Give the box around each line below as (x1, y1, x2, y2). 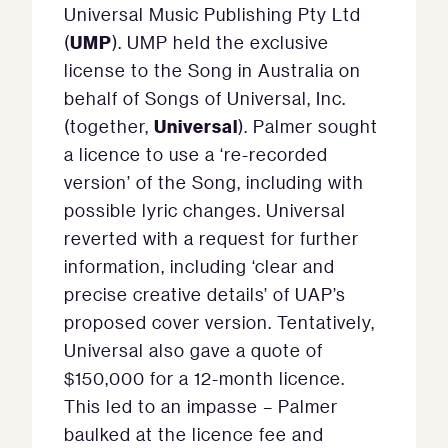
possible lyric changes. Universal (64, 199, 346, 222)
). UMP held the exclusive (112, 31, 329, 54)
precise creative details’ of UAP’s (64, 283, 346, 306)
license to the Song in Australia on (64, 59, 361, 82)
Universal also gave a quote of (64, 339, 323, 362)
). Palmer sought (238, 115, 378, 138)
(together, (64, 115, 154, 138)
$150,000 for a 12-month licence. (64, 367, 345, 390)
